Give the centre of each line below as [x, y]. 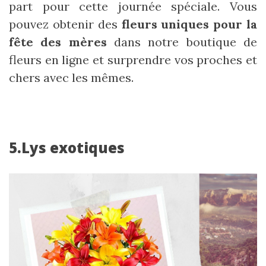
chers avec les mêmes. [71, 78]
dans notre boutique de [182, 42]
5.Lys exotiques [67, 148]
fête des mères [58, 42]
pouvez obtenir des [65, 24]
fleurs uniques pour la [189, 24]
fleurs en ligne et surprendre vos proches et [133, 60]
